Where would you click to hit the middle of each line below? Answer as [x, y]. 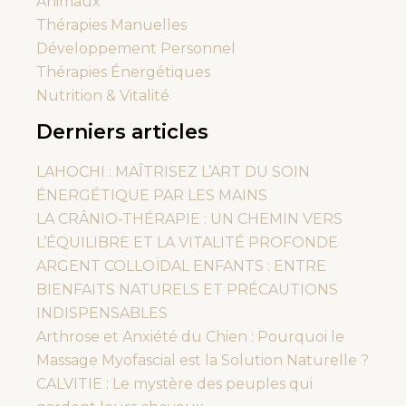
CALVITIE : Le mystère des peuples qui [174, 384]
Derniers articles [122, 131]
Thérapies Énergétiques [123, 72]
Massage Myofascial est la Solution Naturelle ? [203, 360]
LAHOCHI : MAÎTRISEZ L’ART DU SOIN [173, 172]
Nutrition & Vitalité [103, 95]
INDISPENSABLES [102, 313]
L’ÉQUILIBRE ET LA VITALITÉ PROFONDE [187, 242]
